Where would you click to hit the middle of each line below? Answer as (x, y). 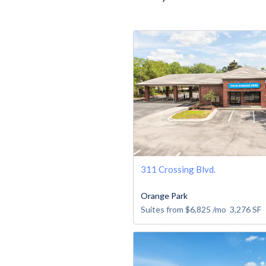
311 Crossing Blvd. (178, 169)
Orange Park (164, 195)
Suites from (163, 209)
